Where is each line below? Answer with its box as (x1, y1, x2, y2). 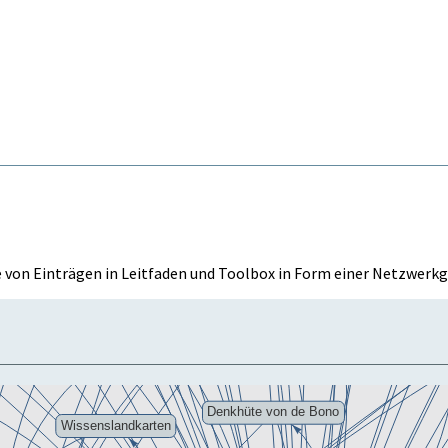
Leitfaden (121, 263, 187, 283)
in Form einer (275, 263, 372, 283)
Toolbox (218, 263, 275, 283)
